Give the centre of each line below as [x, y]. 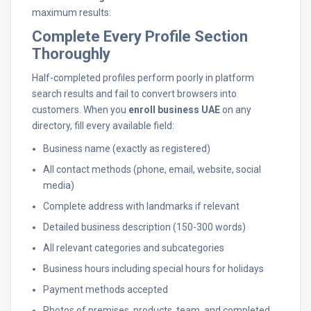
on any [236, 110]
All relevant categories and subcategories [134, 248]
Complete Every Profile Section [140, 36]
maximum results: [72, 12]
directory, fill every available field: [103, 126]
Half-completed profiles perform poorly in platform [143, 78]
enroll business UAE [174, 110]
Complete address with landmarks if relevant [141, 206]
